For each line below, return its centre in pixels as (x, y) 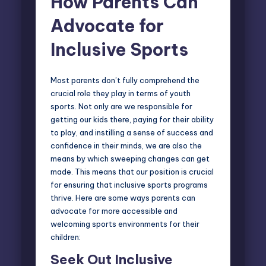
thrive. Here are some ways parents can (123, 197)
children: (66, 237)
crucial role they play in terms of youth (121, 93)
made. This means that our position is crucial (132, 171)
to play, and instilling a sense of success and (132, 132)
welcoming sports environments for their (125, 224)
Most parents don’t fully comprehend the (125, 80)
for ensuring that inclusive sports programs (129, 184)
